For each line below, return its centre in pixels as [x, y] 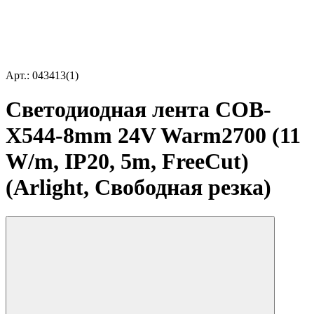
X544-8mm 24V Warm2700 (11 [153, 136]
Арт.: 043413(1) [42, 75]
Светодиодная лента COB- [138, 110]
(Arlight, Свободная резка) [138, 187]
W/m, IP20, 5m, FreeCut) [127, 162]
